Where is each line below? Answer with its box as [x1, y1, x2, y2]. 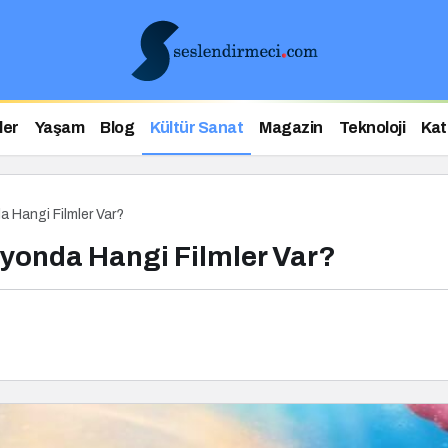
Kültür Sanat [150, 119, 244, 136]
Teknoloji [338, 119, 406, 136]
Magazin [259, 119, 323, 136]
